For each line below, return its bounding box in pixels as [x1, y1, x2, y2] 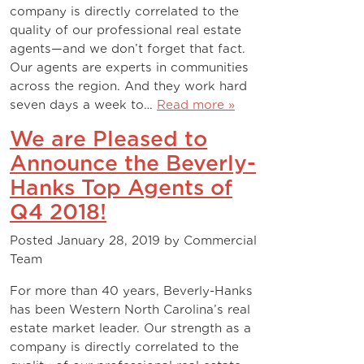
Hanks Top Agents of [10, 175, 232, 200]
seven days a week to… [10, 97, 157, 111]
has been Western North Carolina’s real [10, 302, 250, 316]
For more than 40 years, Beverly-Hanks [10, 284, 253, 297]
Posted [10, 233, 57, 247]
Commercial [184, 233, 257, 247]
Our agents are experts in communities [10, 60, 249, 74]
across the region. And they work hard [10, 79, 247, 93]
